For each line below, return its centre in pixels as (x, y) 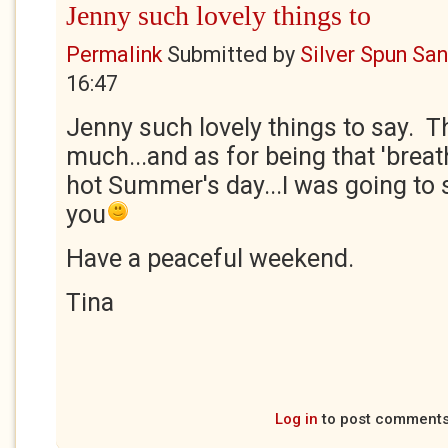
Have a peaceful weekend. (210, 258)
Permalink (114, 54)
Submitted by (231, 54)
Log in (296, 419)
